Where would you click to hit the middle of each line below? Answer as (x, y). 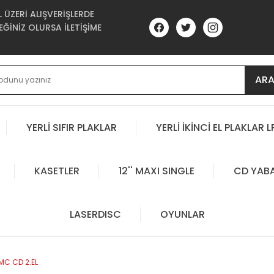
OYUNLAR (182, 214)
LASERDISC (95, 214)
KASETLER (57, 171)
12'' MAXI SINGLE (156, 171)
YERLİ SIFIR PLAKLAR (72, 127)
